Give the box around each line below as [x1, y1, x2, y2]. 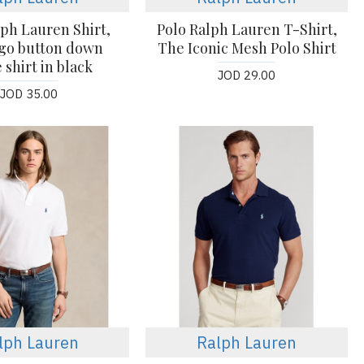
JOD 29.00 [218, 67, 276, 83]
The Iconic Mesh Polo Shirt [157, 37, 336, 58]
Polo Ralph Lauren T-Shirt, [156, 19, 337, 39]
